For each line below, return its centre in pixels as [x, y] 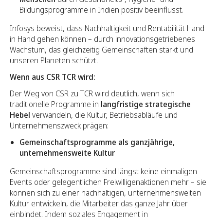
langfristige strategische [146, 104]
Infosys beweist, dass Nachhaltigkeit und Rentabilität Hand [107, 28]
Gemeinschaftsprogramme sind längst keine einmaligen [103, 172]
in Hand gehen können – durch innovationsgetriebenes [102, 39]
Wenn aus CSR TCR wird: [53, 77]
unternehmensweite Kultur [67, 153]
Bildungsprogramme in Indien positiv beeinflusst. [101, 10]
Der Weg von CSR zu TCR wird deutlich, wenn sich [92, 94]
